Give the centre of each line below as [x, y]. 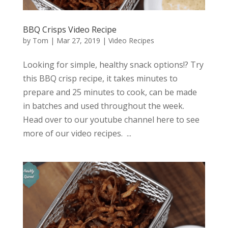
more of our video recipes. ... [77, 134]
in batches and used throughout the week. [103, 106]
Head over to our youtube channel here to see [111, 120]
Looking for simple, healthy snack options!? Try [113, 65]
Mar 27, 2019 [78, 41]
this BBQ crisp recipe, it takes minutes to [100, 79]
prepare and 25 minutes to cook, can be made [110, 92]
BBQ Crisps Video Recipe [69, 30]
